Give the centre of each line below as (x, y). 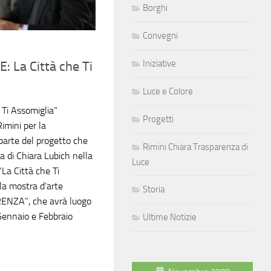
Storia (154, 189)
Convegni (160, 36)
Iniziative (159, 64)
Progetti (158, 119)
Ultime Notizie (170, 217)
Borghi (155, 8)
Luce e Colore (168, 91)
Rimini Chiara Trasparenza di (195, 147)
